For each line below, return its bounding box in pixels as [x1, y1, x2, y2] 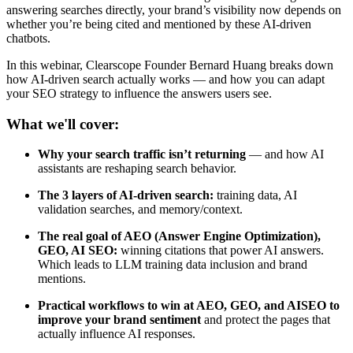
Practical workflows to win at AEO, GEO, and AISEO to [38, 299, 340, 313]
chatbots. [6, 31, 50, 45]
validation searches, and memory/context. [38, 203, 243, 217]
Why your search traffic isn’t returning [38, 147, 246, 162]
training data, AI [214, 188, 297, 203]
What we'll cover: [6, 115, 119, 132]
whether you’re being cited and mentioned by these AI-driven [6, 17, 311, 31]
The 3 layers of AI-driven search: [38, 188, 214, 203]
